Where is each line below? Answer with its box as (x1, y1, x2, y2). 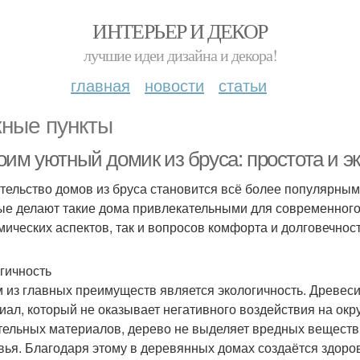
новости (145, 73, 204, 96)
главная (71, 73, 130, 96)
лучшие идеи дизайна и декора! (83, 44, 277, 66)
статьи (219, 73, 267, 96)
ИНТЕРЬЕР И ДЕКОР (92, 17, 268, 44)
